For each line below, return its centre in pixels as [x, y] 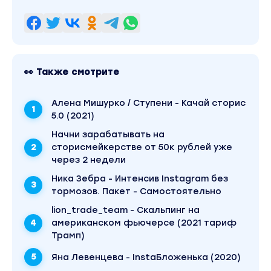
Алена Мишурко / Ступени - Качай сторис [149, 103]
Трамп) [68, 236]
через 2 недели [89, 160]
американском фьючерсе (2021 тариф [144, 223]
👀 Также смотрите [72, 72]
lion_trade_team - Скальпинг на [126, 210]
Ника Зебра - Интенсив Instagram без [140, 179]
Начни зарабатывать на [108, 135]
